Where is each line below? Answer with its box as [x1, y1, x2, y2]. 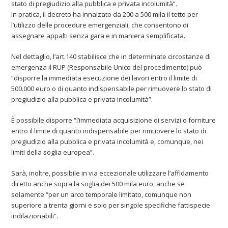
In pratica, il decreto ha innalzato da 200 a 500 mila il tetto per [11, 9, 198, 19]
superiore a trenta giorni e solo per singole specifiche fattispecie [11, 200, 211, 210]
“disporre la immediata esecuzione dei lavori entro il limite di [11, 73, 197, 82]
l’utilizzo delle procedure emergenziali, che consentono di [11, 20, 189, 30]
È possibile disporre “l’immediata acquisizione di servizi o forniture [11, 115, 216, 125]
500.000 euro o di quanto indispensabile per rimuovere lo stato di [11, 83, 212, 93]
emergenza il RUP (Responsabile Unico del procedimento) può [11, 62, 203, 72]
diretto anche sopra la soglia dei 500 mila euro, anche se [11, 179, 185, 188]
